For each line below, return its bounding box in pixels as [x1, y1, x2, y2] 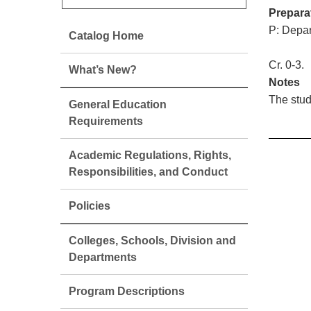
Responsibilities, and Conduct [69, 166, 228, 178]
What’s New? [69, 64, 137, 76]
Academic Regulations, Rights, [69, 149, 231, 161]
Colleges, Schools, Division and [69, 235, 236, 246]
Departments [69, 251, 137, 263]
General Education [69, 99, 167, 110]
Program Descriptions [69, 285, 185, 297]
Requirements [69, 115, 143, 127]
